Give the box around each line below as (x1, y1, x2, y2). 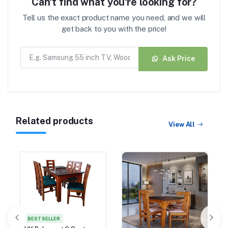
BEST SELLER (27, 215, 60, 221)
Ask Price (162, 54, 195, 63)
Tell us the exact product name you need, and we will (22, 13, 206, 22)
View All (168, 121, 195, 129)
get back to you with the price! (62, 24, 166, 33)
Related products (16, 115, 93, 126)
